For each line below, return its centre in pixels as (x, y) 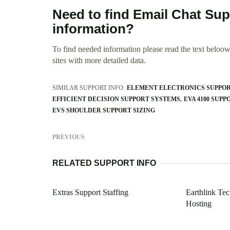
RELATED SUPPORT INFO (104, 163)
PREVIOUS (69, 137)
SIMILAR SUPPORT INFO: (89, 88)
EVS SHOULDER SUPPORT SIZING (104, 111)
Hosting (198, 204)
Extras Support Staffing (90, 193)
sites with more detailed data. (99, 61)
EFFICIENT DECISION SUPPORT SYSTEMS (116, 99)
